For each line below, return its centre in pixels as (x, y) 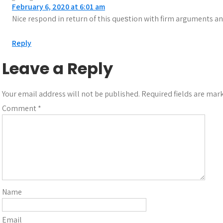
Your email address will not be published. (71, 94)
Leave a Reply (57, 68)
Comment (20, 108)
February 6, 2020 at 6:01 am (58, 7)
